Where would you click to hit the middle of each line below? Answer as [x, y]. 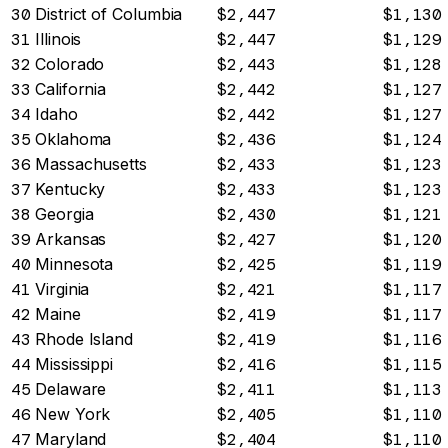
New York [73, 414]
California [71, 89]
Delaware [71, 389]
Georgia [64, 214]
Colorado [70, 64]
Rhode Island [84, 339]
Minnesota [74, 264]
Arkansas [71, 239]
